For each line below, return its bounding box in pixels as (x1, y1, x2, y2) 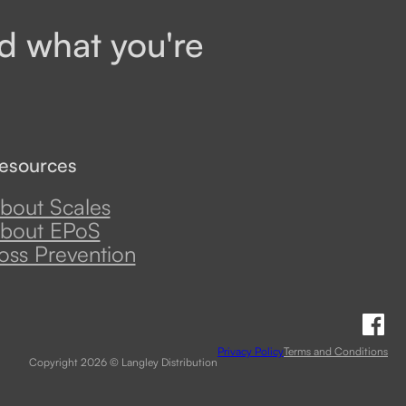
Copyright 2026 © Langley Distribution (29, 354, 217, 369)
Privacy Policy (217, 343, 284, 358)
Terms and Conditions (284, 343, 388, 358)
